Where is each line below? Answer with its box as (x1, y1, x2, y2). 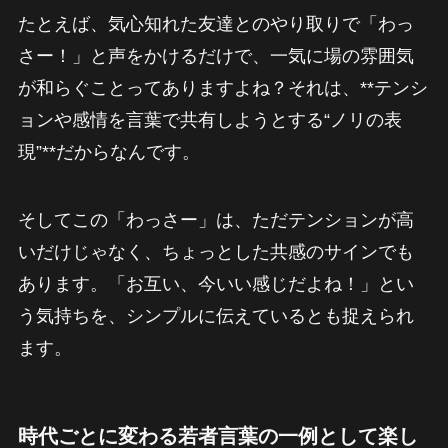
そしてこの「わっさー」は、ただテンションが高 (17, 210, 414, 231)
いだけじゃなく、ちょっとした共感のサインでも (17, 242, 414, 263)
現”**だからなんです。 (17, 142, 200, 163)
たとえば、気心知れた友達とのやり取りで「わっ (17, 14, 414, 35)
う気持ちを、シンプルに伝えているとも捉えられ (17, 306, 414, 327)
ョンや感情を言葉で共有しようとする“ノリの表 (17, 110, 402, 131)
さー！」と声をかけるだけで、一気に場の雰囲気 (17, 46, 414, 67)
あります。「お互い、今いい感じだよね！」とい (17, 274, 414, 295)
